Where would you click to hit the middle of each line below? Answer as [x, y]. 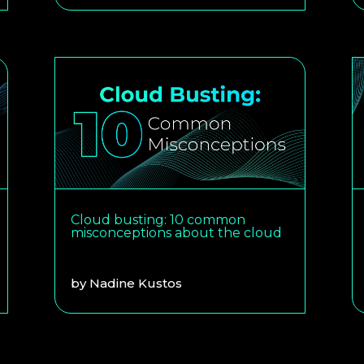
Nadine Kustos [136, 283]
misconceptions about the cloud [177, 232]
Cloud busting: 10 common [158, 219]
